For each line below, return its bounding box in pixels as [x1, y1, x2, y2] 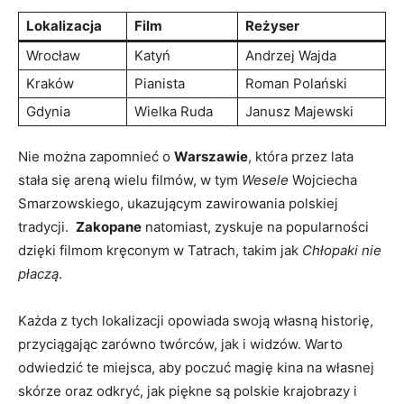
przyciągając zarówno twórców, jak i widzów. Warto [18, 335, 343, 353]
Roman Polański [245, 74, 347, 92]
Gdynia [26, 102, 70, 120]
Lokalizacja [26, 16, 102, 34]
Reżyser [245, 16, 299, 34]
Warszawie [174, 147, 248, 165]
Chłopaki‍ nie [302, 241, 381, 259]
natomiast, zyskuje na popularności [142, 217, 369, 235]
